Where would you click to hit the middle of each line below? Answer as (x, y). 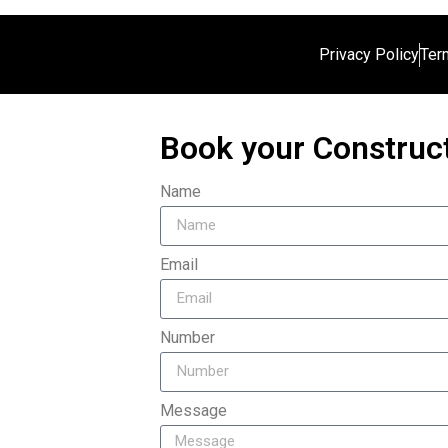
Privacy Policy (368, 54)
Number (187, 337)
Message (193, 410)
